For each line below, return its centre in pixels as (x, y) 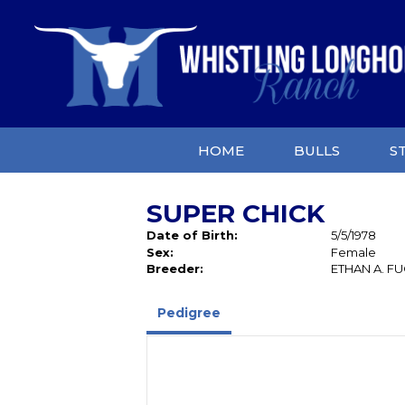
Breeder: (175, 268)
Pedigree (189, 313)
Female (354, 252)
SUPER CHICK (235, 213)
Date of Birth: (192, 235)
